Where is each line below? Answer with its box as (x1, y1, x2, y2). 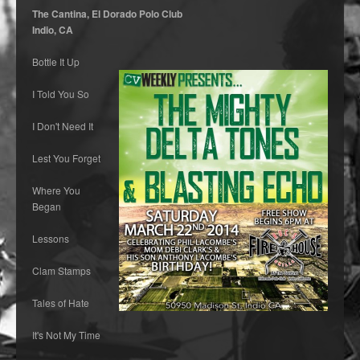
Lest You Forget (32, 151, 100, 165)
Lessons (32, 231, 69, 245)
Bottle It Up (32, 55, 80, 68)
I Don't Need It (32, 119, 93, 133)
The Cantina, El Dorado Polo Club (32, 6, 182, 21)
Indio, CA (32, 22, 73, 37)
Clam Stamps (32, 264, 91, 277)
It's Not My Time (32, 328, 100, 342)
